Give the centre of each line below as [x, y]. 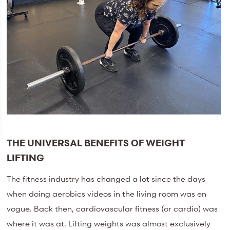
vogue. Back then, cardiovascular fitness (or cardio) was [112, 209]
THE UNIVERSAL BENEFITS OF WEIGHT [96, 143]
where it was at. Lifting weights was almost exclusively [109, 224]
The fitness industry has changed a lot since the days [106, 179]
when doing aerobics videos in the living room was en [107, 194]
